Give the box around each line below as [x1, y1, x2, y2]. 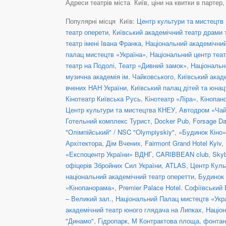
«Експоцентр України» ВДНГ [66, 149, 152, 159]
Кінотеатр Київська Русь [66, 93, 141, 103]
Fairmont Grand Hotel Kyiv [145, 138, 221, 148]
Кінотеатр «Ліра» [145, 93, 196, 103]
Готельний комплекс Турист [66, 116, 150, 126]
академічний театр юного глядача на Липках [66, 204, 202, 214]
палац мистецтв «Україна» [66, 49, 146, 59]
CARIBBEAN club [156, 149, 208, 159]
